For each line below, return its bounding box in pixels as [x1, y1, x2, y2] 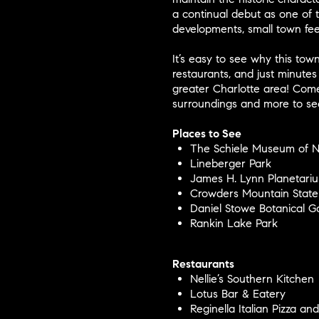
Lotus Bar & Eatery [189, 287, 286, 301]
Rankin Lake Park [189, 216, 278, 231]
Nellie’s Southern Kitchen [189, 272, 314, 286]
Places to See [172, 127, 241, 141]
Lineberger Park [189, 157, 271, 171]
